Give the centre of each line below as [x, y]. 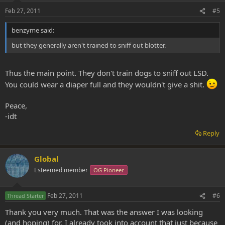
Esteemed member [61, 170]
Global [46, 158]
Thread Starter [25, 196]
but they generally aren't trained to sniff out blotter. [89, 45]
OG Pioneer [109, 170]
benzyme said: [33, 30]
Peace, [16, 105]
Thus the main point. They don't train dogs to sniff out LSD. [107, 73]
